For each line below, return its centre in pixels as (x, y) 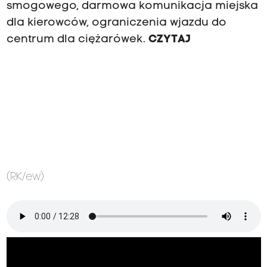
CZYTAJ (169, 39)
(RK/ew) (25, 177)
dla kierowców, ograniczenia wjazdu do (116, 23)
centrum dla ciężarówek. (77, 39)
